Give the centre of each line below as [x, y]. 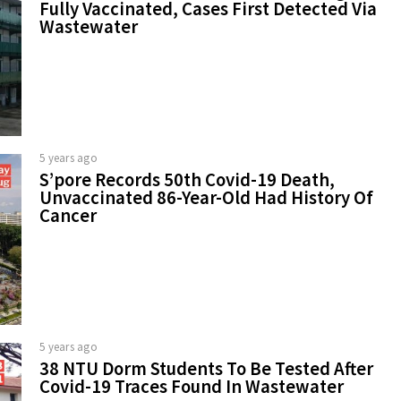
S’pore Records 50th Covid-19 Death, [187, 180]
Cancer [68, 216]
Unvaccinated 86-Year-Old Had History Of [206, 198]
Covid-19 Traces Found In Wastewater [192, 387]
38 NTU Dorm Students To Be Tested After [206, 369]
